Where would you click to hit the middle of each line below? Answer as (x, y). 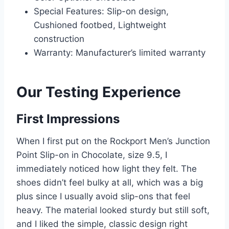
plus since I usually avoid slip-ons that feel (103, 197)
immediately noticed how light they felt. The (107, 169)
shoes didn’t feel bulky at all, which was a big (110, 183)
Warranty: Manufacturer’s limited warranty (120, 53)
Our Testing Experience (99, 92)
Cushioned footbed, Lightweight (100, 25)
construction (59, 39)
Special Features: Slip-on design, (101, 12)
